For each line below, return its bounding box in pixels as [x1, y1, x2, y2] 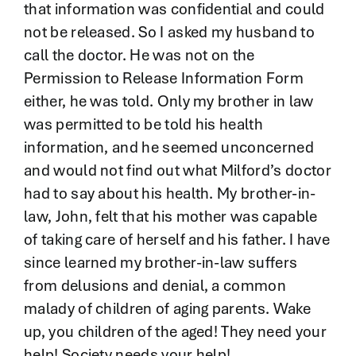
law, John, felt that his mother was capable [23, 206, 318, 227]
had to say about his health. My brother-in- [23, 183, 316, 204]
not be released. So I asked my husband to [23, 21, 315, 43]
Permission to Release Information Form [23, 68, 304, 89]
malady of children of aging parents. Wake [23, 298, 311, 319]
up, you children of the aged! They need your [23, 321, 327, 342]
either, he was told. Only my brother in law [23, 91, 314, 112]
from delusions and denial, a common [23, 275, 287, 296]
